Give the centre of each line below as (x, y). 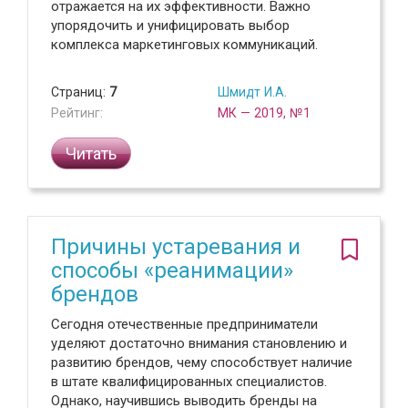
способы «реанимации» (172, 270)
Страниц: (80, 92)
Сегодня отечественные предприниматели (184, 324)
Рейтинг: (77, 113)
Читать (91, 153)
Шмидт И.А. (252, 92)
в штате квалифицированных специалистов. (189, 382)
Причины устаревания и (176, 247)
